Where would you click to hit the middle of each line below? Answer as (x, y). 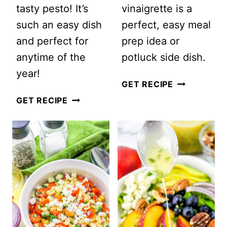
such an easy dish (59, 25)
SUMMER (193, 116)
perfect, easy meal (166, 25)
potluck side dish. (164, 58)
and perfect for (52, 41)
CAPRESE (88, 116)
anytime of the (51, 58)
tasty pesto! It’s (52, 9)
